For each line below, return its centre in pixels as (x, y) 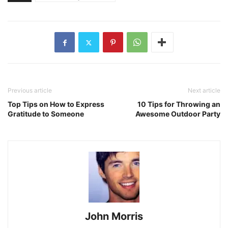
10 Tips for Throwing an (179, 104)
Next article (204, 91)
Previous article (30, 91)
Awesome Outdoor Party (178, 114)
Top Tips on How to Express (56, 104)
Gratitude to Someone (46, 114)
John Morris (114, 217)
